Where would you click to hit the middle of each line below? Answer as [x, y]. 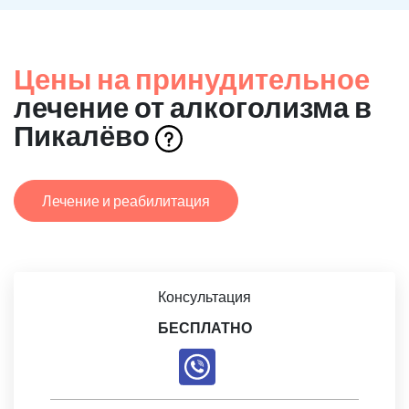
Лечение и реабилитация [126, 200]
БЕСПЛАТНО [204, 327]
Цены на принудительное [192, 78]
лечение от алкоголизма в [193, 106]
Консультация [204, 296]
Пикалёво [84, 135]
